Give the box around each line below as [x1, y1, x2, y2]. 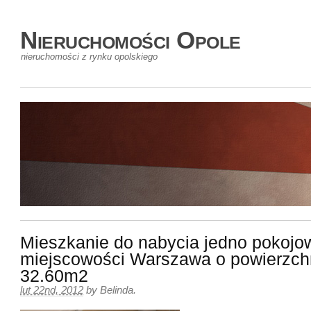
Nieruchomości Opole [20, 26, 241, 53]
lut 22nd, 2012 [20, 285, 83, 296]
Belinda [100, 285, 133, 296]
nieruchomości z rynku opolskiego [21, 51, 158, 62]
